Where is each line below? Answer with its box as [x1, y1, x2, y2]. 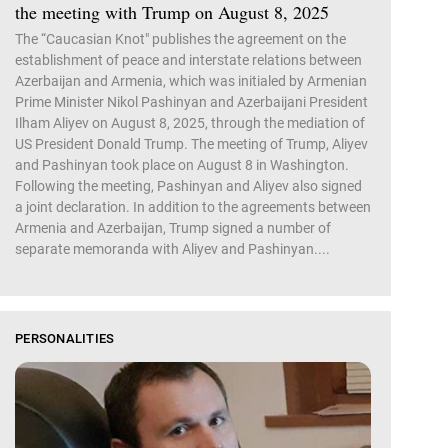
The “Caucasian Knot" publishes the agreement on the [15, 30, 346, 47]
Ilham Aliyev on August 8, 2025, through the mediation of [15, 114, 365, 131]
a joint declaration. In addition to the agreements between [15, 198, 371, 215]
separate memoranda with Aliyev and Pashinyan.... [15, 240, 330, 257]
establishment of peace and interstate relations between [15, 51, 362, 68]
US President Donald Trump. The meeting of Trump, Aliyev [15, 135, 368, 152]
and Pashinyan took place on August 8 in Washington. [15, 156, 349, 173]
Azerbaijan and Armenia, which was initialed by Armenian [15, 72, 367, 89]
